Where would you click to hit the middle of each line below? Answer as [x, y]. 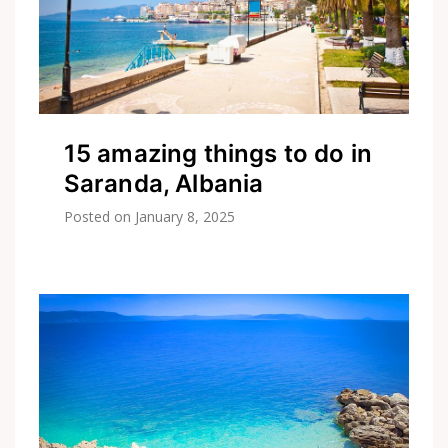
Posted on [99, 217]
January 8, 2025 [185, 217]
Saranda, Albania [163, 184]
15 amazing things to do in [218, 154]
